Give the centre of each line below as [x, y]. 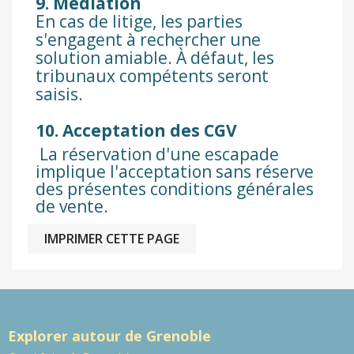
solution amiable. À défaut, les [155, 58]
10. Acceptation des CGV [136, 131]
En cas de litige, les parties [139, 22]
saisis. [59, 94]
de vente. [72, 207]
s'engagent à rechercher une [148, 40]
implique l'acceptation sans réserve [175, 172]
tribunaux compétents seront [152, 76]
